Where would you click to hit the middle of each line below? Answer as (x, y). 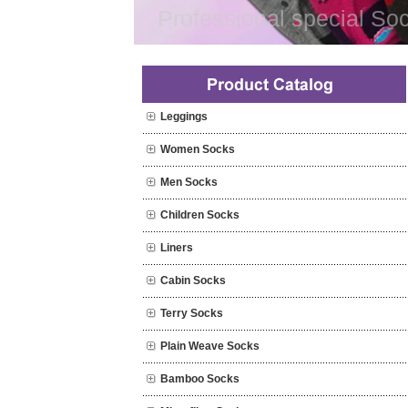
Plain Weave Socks (210, 346)
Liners (177, 248)
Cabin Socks (193, 280)
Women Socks (198, 149)
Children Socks (200, 215)
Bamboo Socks (200, 379)
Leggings (184, 117)
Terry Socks (192, 313)
